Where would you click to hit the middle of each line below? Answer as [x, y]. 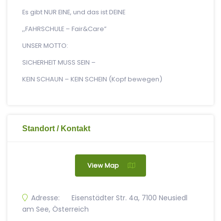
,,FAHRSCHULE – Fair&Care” [64, 29]
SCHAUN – [53, 79]
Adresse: [45, 198]
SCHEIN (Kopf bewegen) [124, 79]
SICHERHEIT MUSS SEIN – [59, 62]
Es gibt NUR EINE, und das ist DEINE [74, 12]
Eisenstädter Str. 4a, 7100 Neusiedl [129, 198]
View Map [103, 166]
